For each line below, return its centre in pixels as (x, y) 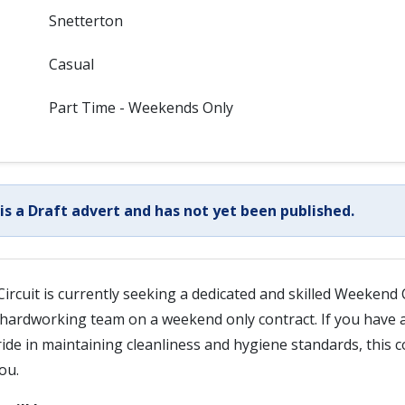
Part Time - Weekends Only (141, 108)
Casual (71, 64)
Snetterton (85, 21)
